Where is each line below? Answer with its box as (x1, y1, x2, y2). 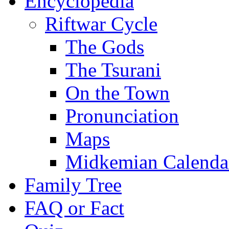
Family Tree (25, 174, 122, 196)
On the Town (65, 82, 170, 104)
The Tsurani (65, 59, 161, 81)
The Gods (65, 36, 144, 58)
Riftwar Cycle (45, 13, 157, 35)
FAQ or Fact (25, 197, 124, 219)
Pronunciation (65, 105, 179, 127)
